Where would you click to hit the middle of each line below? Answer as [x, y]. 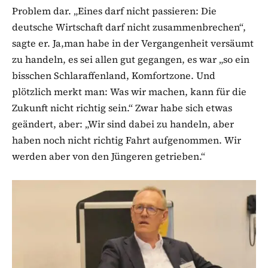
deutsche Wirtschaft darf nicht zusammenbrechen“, [129, 27]
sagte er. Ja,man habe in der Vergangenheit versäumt [133, 43]
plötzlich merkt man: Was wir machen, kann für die [129, 92]
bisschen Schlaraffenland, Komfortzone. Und [114, 76]
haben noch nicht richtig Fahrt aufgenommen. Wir [127, 140]
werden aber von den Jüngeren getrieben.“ [109, 156]
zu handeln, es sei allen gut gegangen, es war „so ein [131, 60]
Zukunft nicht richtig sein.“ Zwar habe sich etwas [122, 108]
